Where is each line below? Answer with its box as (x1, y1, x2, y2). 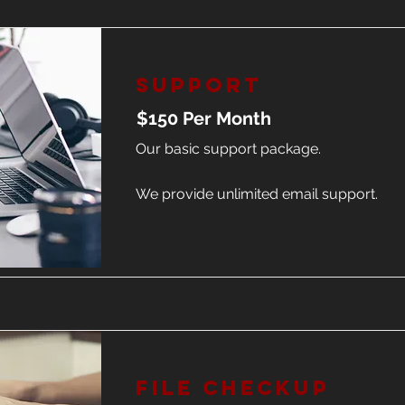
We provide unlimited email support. (136, 185, 378, 202)
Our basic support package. (136, 140, 321, 157)
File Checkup (136, 375, 330, 400)
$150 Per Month (137, 108, 271, 129)
